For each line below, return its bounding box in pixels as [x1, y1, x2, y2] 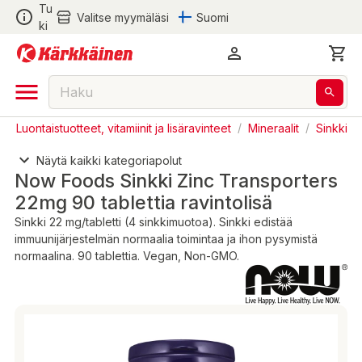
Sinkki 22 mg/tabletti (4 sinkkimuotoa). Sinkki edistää [15, 215, 293, 229]
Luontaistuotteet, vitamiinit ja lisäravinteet [16, 120, 231, 134]
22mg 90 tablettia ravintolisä [15, 191, 272, 215]
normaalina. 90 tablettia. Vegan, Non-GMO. [15, 249, 239, 263]
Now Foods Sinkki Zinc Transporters [15, 169, 338, 193]
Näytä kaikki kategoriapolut [36, 153, 182, 167]
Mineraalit [248, 120, 299, 134]
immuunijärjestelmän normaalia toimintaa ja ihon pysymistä [15, 232, 318, 246]
